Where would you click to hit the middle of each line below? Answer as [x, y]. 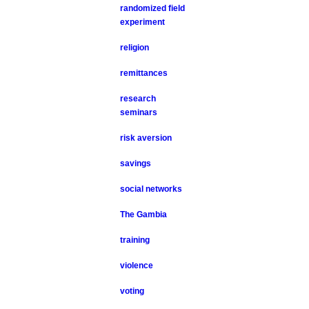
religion [135, 48]
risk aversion [146, 138]
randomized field [153, 8]
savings [136, 163]
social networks [151, 189]
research [138, 99]
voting [132, 291]
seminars [139, 112]
